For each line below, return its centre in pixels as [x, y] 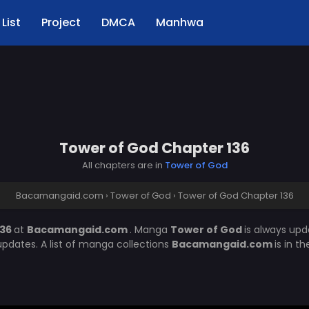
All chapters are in [123, 165]
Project [61, 22]
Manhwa [180, 22]
